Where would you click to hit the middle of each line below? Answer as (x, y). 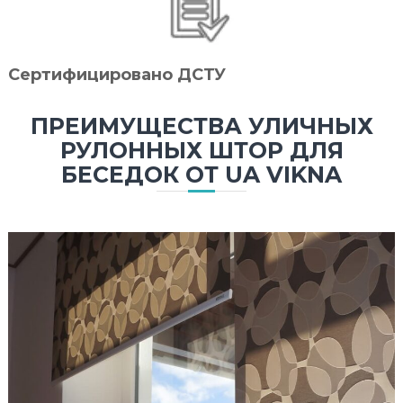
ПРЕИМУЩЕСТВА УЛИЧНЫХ (201, 125)
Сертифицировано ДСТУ (116, 74)
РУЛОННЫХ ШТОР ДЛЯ (201, 150)
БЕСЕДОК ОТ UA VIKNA (201, 174)
